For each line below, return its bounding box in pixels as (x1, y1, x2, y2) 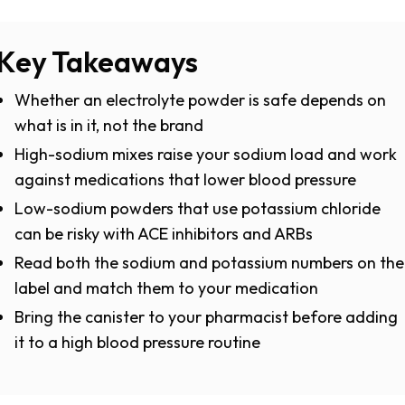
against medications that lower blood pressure (14, 169, 356, 190)
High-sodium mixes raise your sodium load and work (14, 144, 397, 165)
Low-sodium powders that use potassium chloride (14, 198, 381, 219)
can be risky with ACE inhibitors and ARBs (14, 223, 313, 244)
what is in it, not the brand (14, 115, 203, 136)
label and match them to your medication (14, 278, 318, 298)
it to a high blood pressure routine (14, 332, 260, 353)
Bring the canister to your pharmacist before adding (14, 306, 398, 327)
